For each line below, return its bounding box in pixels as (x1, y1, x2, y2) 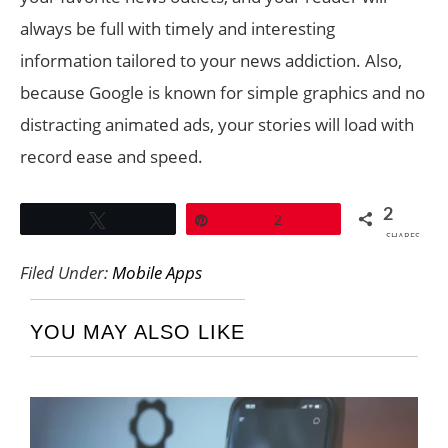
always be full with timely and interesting (20, 17, 335, 40)
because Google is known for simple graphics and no (20, 81, 425, 104)
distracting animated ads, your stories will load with (20, 113, 414, 136)
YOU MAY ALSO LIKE (30, 321, 245, 343)
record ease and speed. (20, 145, 203, 168)
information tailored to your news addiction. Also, (20, 49, 402, 72)
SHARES (386, 230, 420, 243)
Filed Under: (20, 261, 112, 284)
